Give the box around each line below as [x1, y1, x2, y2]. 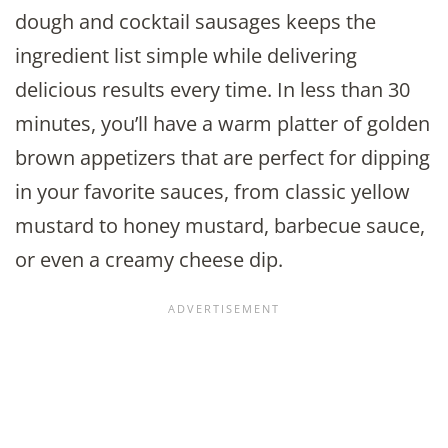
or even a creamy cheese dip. [15, 246, 283, 274]
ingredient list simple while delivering [15, 42, 357, 70]
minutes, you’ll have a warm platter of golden [15, 110, 430, 138]
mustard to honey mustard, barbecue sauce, [15, 212, 425, 240]
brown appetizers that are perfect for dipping [15, 144, 430, 172]
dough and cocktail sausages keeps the [15, 8, 376, 36]
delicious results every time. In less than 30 [15, 76, 410, 104]
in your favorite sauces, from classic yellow [15, 178, 410, 206]
